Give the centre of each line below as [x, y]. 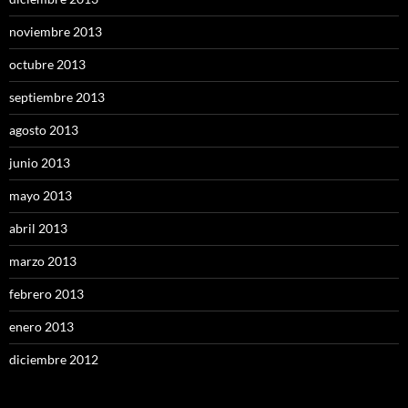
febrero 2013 [46, 294]
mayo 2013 [41, 196]
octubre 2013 [47, 65]
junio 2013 [40, 163]
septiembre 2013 [57, 97]
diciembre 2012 [54, 360]
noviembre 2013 [56, 32]
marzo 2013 [43, 261]
